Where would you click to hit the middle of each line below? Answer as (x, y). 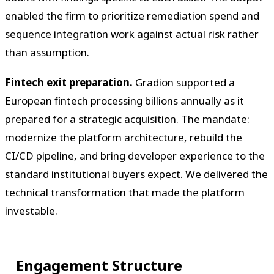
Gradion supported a (184, 82)
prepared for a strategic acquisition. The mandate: (127, 119)
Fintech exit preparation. (69, 82)
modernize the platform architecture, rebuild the (124, 137)
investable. (31, 210)
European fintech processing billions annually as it (124, 100)
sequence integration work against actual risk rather (132, 34)
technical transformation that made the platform (125, 192)
